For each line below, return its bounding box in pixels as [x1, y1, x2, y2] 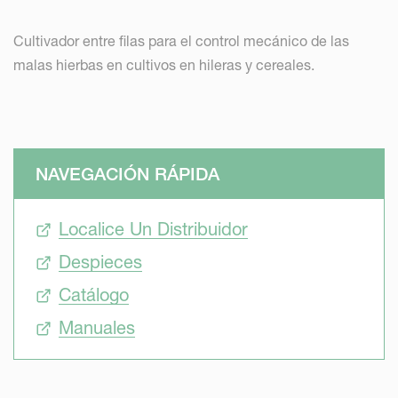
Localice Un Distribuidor [59, 219, 248, 240]
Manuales [59, 317, 135, 338]
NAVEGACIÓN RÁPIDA [36, 163, 219, 185]
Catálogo [59, 284, 129, 306]
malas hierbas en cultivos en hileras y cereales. [13, 56, 314, 74]
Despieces [59, 251, 142, 273]
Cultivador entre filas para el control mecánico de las [13, 32, 349, 50]
